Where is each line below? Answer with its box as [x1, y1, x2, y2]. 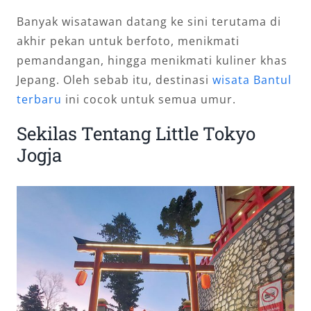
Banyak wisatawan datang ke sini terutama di [17, 14, 281, 29]
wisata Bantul [212, 72, 292, 87]
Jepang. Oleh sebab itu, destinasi [17, 72, 212, 87]
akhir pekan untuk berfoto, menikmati [17, 33, 239, 49]
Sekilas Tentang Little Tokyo [17, 121, 255, 145]
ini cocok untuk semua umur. [62, 92, 236, 107]
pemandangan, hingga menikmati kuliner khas [17, 53, 287, 68]
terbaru [17, 92, 62, 107]
